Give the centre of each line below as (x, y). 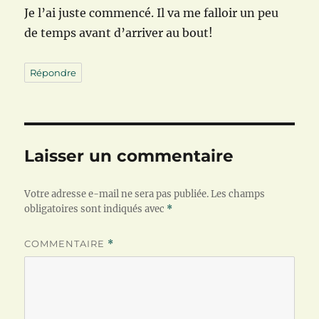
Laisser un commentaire (129, 156)
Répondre (53, 73)
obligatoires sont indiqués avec (96, 209)
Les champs (238, 194)
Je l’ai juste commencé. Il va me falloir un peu (152, 13)
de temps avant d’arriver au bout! (119, 33)
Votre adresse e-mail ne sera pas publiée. (117, 194)
